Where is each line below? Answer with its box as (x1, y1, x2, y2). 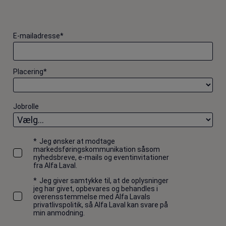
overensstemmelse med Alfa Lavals (33, 192, 150, 201)
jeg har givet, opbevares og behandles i (33, 184, 158, 193)
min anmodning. (33, 208, 85, 217)
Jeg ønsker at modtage (39, 137, 115, 145)
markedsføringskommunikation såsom (33, 145, 160, 153)
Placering (13, 67, 43, 76)
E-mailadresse (13, 31, 60, 40)
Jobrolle (13, 102, 39, 110)
